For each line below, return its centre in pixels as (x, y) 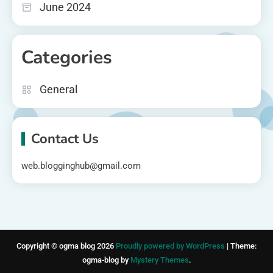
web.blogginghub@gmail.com (81, 166)
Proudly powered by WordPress (171, 246)
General (58, 90)
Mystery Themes (159, 260)
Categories (67, 58)
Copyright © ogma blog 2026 (66, 246)
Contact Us (65, 139)
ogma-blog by (106, 260)
